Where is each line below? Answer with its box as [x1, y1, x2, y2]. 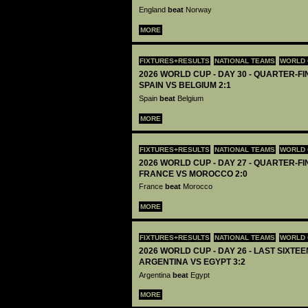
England [139, 5, 168, 14]
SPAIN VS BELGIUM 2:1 [139, 80, 231, 91]
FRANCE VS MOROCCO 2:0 [139, 168, 247, 179]
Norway [186, 5, 212, 14]
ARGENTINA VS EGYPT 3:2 [139, 257, 245, 267]
